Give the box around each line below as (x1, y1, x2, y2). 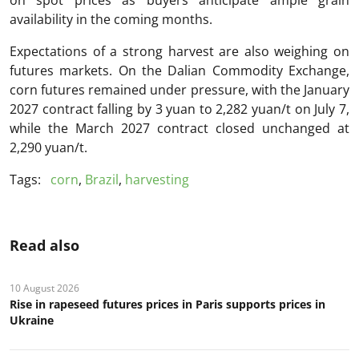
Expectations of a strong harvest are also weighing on (10, 42, 349, 61)
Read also (10, 236, 79, 256)
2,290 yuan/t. (10, 139, 87, 157)
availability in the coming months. (10, 10, 212, 29)
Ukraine (10, 313, 54, 329)
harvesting (125, 171, 189, 189)
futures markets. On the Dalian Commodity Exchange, (10, 62, 349, 80)
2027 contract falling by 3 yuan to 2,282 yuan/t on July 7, (10, 100, 349, 119)
